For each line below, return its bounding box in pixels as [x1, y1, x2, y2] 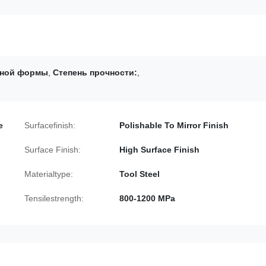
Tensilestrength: [24, 194, 84, 203]
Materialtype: [24, 169, 73, 179]
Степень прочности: [53, 68, 137, 77]
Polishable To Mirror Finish [119, 121, 229, 130]
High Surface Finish [119, 145, 199, 154]
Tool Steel [119, 169, 160, 179]
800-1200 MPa [119, 194, 175, 203]
